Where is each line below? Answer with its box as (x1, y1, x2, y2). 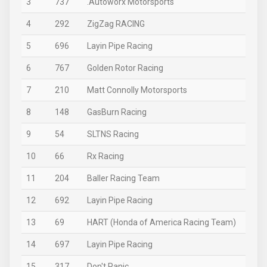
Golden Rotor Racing (87, 63, 163, 73)
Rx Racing (87, 151, 124, 161)
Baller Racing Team (87, 173, 160, 183)
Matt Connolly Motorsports (87, 85, 187, 95)
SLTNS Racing (87, 129, 139, 139)
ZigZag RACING (87, 19, 145, 29)
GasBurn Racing (87, 107, 147, 117)
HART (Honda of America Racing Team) (87, 218, 236, 227)
